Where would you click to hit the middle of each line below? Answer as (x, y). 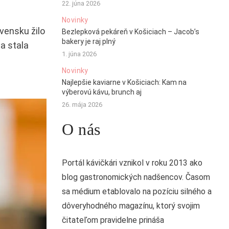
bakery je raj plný (88, 42)
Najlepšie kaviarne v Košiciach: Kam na (124, 83)
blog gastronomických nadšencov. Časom (136, 177)
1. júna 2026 (79, 54)
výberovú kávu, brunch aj (101, 92)
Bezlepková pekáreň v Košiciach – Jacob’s (130, 32)
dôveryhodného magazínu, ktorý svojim (131, 206)
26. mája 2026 (82, 105)
